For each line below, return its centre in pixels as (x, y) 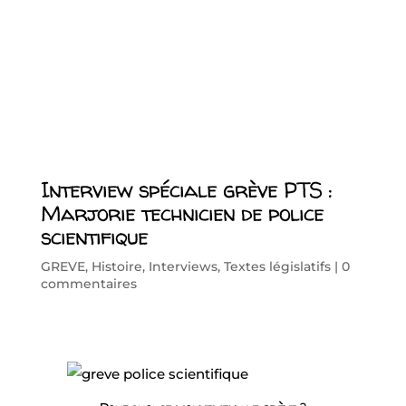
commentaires (88, 283)
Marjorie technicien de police (182, 213)
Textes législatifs (277, 266)
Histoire (116, 266)
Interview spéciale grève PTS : (186, 189)
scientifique (94, 237)
